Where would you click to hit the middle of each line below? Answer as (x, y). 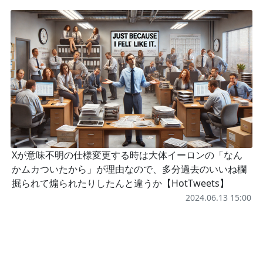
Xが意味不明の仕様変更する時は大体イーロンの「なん (127, 155)
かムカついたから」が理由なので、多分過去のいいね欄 (129, 169)
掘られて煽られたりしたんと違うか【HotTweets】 (120, 183)
